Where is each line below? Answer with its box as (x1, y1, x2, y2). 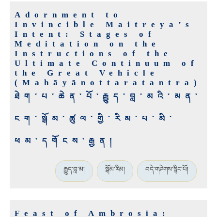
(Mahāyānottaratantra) (15, 78, 201, 88)
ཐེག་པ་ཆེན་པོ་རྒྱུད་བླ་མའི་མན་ (15, 92, 202, 102)
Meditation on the (15, 39, 160, 49)
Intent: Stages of (15, 30, 156, 39)
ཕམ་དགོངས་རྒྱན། (15, 137, 116, 146)
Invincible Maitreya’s (15, 20, 194, 30)
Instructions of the (15, 49, 172, 59)
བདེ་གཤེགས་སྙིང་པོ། (145, 166, 188, 173)
